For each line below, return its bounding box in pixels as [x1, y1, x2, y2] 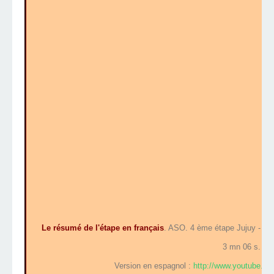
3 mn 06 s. [223, 242, 261, 252]
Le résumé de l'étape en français [41, 223, 164, 233]
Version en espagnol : [114, 261, 193, 271]
